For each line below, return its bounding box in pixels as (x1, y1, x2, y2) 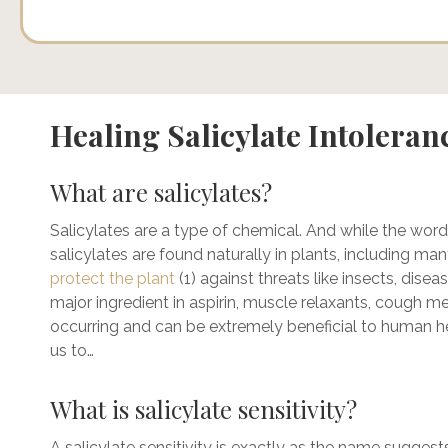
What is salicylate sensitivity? (50, 393, 363, 425)
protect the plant (50, 269, 175, 288)
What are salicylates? (50, 176, 278, 208)
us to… (50, 341, 94, 360)
